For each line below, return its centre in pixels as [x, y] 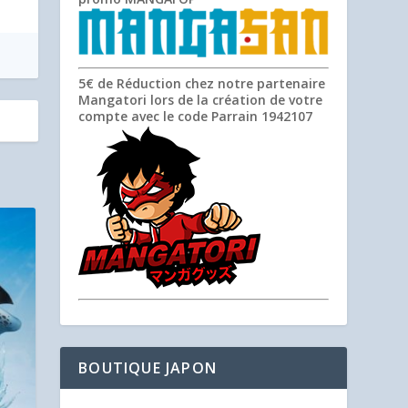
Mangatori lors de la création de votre [201, 100]
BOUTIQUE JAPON [148, 368]
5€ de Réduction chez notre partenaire [202, 84]
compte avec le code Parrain [170, 117]
